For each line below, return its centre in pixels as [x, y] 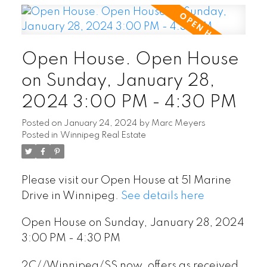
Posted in [39, 135]
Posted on [42, 123]
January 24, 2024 [100, 123]
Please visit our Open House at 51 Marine [126, 180]
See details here [162, 196]
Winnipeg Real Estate [103, 135]
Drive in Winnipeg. [71, 196]
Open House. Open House [130, 59]
